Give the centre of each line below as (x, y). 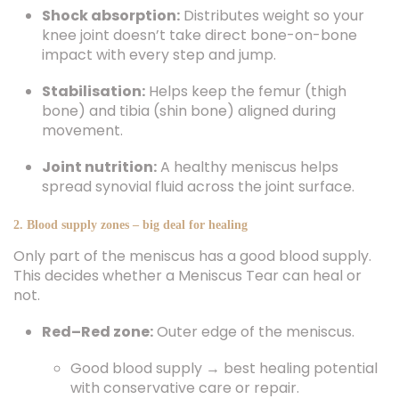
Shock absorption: (111, 16)
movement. (82, 130)
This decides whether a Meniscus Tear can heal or (187, 276)
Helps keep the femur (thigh (246, 91)
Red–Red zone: (98, 332)
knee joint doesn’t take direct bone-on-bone (199, 35)
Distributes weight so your (272, 16)
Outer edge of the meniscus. (254, 332)
